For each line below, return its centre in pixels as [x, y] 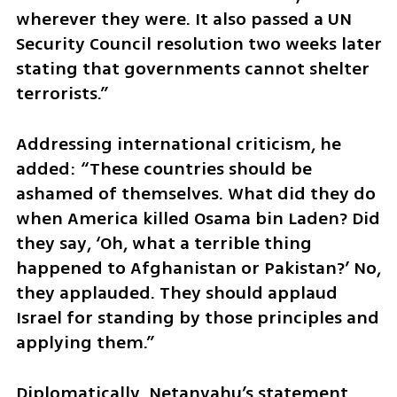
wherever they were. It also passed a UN [183, 19]
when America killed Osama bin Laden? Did [198, 219]
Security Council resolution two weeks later [198, 44]
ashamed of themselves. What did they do [195, 194]
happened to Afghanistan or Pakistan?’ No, [198, 269]
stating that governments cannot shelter [192, 69]
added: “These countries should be [163, 169]
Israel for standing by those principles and [197, 318]
